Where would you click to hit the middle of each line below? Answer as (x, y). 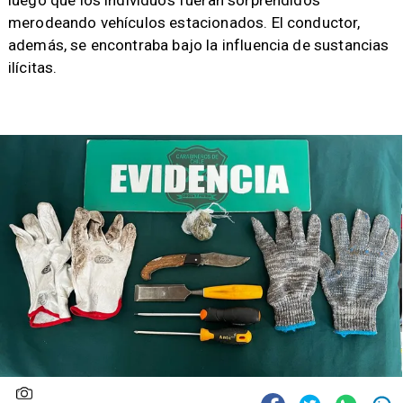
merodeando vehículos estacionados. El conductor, (184, 23)
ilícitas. (32, 68)
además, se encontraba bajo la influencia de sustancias (198, 45)
